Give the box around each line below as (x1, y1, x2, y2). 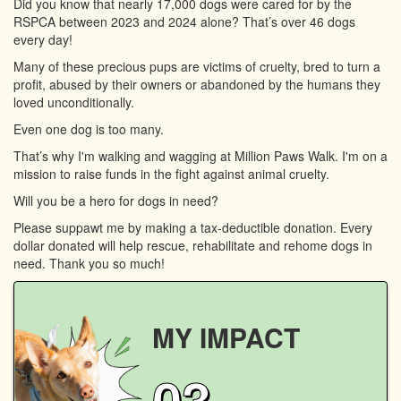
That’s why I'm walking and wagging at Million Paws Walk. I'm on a (13, 146, 388, 165)
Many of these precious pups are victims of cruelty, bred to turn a (13, 56, 380, 75)
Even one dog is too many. (13, 119, 164, 138)
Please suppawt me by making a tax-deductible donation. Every (13, 218, 372, 236)
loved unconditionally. (13, 92, 134, 111)
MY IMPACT (151, 317, 300, 356)
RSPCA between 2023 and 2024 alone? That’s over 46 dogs (13, 12, 355, 30)
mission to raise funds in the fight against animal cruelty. (13, 164, 329, 183)
